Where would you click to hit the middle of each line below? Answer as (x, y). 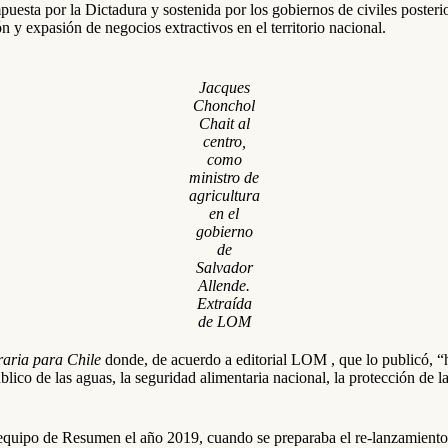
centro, (224, 141)
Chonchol (224, 105)
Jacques (224, 87)
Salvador (224, 267)
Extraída (224, 303)
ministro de (224, 177)
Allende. (224, 285)
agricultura (224, 195)
